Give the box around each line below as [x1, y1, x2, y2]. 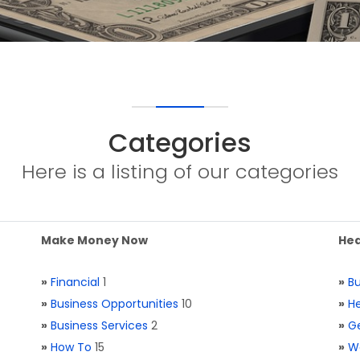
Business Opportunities [51, 296, 178, 312]
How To [51, 339, 92, 355]
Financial [51, 274, 100, 290]
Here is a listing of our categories [22, 158, 338, 185]
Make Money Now [41, 232, 148, 248]
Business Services [51, 317, 148, 333]
